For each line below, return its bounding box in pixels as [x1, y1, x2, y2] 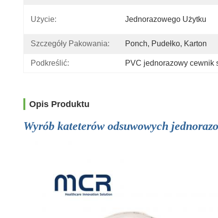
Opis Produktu [29, 99, 90, 109]
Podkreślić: [31, 59, 69, 67]
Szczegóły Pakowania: [31, 39, 109, 48]
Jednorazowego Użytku [125, 15, 206, 23]
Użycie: [31, 15, 56, 23]
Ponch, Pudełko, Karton [125, 39, 207, 48]
